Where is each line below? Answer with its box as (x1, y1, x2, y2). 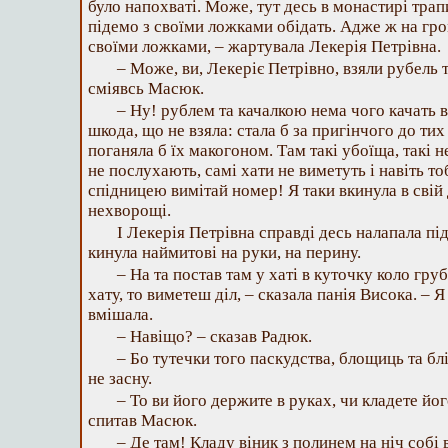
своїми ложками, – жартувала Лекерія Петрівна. (88, 37, 441, 56)
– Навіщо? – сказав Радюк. (117, 327, 312, 346)
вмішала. (88, 305, 153, 324)
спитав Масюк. (88, 411, 197, 430)
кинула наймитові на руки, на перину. (88, 243, 361, 262)
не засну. (88, 369, 152, 388)
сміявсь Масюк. (88, 79, 204, 98)
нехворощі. (88, 201, 171, 220)
